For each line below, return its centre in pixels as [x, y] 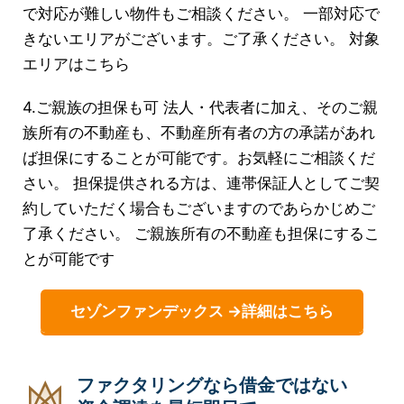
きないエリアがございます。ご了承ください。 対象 [201, 38]
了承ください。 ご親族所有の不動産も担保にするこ [201, 233]
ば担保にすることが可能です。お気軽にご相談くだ [199, 157]
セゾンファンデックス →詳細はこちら [202, 311]
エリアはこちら [76, 64]
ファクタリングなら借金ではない [212, 385]
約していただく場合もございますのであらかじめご [199, 208]
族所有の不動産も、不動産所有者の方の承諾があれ [199, 132]
